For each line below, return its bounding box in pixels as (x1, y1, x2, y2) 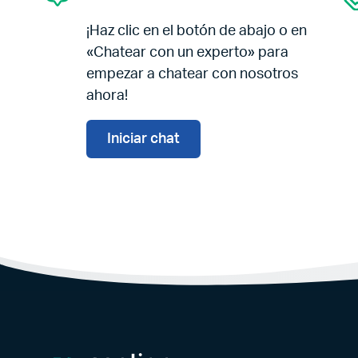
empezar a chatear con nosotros (86, 67, 298, 82)
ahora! (86, 89, 128, 103)
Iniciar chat (107, 132, 180, 146)
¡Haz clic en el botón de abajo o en (86, 24, 307, 38)
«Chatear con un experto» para (86, 46, 288, 60)
